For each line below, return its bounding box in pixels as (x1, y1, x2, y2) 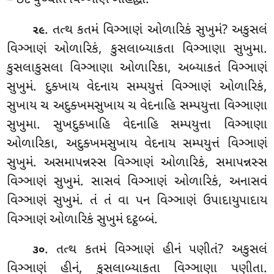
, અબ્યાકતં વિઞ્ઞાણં (168, 59, 267, 77)
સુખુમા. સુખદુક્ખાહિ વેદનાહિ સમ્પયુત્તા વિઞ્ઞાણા (7, 116, 267, 134)
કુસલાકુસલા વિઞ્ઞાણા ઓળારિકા (7, 59, 168, 77)
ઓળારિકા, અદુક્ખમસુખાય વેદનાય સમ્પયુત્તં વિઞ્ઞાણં (7, 135, 267, 153)
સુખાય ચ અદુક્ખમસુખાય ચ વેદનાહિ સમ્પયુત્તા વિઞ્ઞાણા (7, 97, 267, 115)
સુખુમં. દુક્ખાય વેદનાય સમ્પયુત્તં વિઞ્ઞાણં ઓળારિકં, (7, 78, 267, 96)
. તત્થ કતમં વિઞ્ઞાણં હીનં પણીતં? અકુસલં (45, 242, 267, 259)
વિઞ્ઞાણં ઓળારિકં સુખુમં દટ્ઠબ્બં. (7, 211, 158, 229)
